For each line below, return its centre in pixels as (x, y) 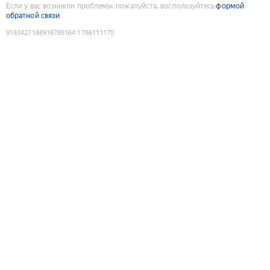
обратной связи (33, 15)
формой (230, 6)
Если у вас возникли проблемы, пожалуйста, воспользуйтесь (111, 6)
